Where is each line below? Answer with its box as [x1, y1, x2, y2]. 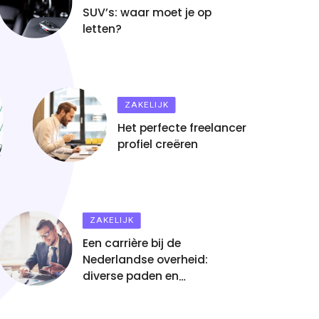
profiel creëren [117, 136, 198, 153]
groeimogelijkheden [81, 284, 193, 301]
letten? [81, 21, 121, 38]
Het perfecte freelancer [117, 120, 246, 137]
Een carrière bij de [81, 235, 180, 252]
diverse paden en [81, 268, 178, 285]
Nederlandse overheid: [81, 251, 207, 268]
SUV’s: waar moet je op [81, 4, 211, 21]
